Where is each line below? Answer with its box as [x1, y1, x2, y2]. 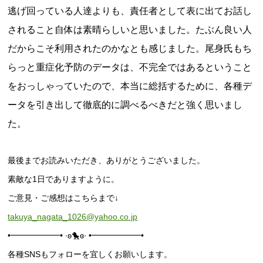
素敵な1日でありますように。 [8, 174, 120, 184]
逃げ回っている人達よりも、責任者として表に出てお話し [8, 6, 252, 16]
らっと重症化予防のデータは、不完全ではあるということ [8, 62, 252, 72]
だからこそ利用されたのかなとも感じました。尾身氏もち [8, 43, 252, 53]
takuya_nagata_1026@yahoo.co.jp [8, 212, 138, 221]
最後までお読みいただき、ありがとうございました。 [8, 156, 205, 165]
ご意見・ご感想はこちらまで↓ [8, 193, 119, 203]
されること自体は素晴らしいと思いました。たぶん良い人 [8, 25, 252, 35]
